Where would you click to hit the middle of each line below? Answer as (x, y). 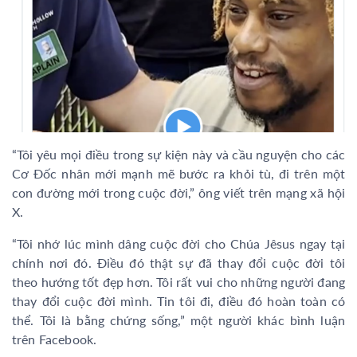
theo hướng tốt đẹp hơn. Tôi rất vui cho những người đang (178, 281)
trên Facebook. (55, 339)
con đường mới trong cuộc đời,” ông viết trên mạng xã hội (178, 192)
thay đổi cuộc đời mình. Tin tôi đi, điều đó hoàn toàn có (178, 300)
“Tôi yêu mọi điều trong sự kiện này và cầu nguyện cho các (178, 154)
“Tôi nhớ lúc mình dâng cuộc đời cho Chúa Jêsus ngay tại (178, 243)
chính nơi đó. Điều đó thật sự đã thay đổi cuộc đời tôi (178, 262)
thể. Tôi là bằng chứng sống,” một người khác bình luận (178, 320)
